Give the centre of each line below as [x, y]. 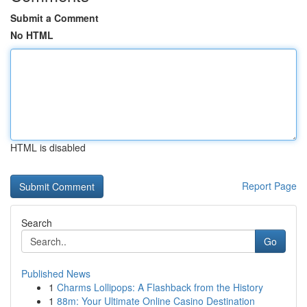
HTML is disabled [48, 147]
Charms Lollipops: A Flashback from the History [160, 287]
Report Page [269, 186]
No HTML [32, 35]
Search [37, 223]
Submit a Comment [54, 18]
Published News [56, 273]
